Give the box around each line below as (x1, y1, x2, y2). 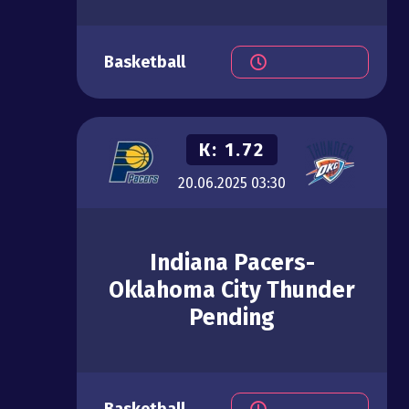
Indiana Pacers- (149, 249, 315, 278)
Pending (189, 304, 275, 332)
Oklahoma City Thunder (109, 277, 355, 305)
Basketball (104, 52, 185, 73)
